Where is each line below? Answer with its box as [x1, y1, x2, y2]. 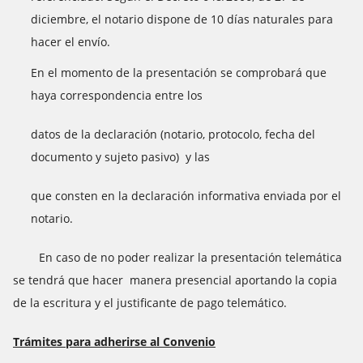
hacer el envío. [31, 34, 110, 49]
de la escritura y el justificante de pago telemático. [13, 295, 293, 310]
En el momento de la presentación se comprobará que [31, 65, 327, 80]
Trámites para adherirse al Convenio [13, 334, 216, 349]
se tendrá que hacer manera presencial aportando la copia [13, 272, 337, 288]
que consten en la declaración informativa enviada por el [31, 188, 341, 203]
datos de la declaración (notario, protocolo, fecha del [31, 126, 315, 142]
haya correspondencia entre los [31, 88, 203, 103]
